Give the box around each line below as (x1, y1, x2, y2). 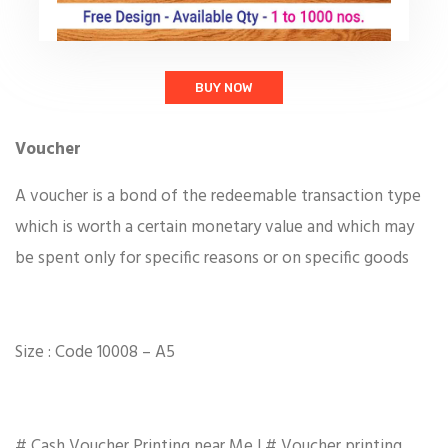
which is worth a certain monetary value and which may (15, 214, 414, 242)
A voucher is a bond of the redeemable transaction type (15, 183, 421, 211)
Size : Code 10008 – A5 (15, 339, 175, 367)
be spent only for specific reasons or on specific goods (15, 245, 409, 273)
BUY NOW (195, 80, 253, 96)
